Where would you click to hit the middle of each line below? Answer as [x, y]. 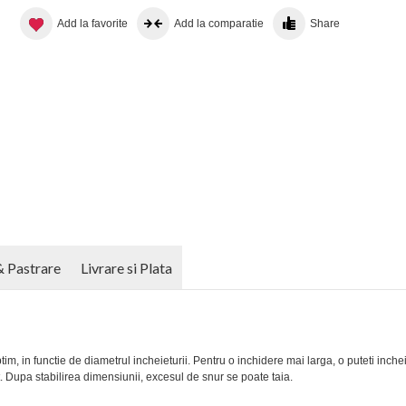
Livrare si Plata [126, 268]
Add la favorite [92, 23]
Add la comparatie [218, 23]
